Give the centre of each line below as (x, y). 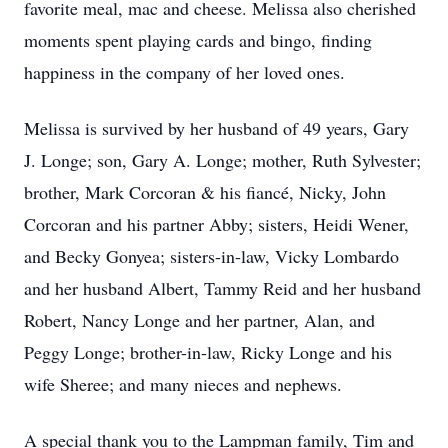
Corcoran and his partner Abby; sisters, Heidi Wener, (216, 224)
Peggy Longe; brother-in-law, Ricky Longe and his (208, 352)
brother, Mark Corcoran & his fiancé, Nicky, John (205, 192)
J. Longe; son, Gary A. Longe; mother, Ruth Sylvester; (222, 160)
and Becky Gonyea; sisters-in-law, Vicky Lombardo (211, 256)
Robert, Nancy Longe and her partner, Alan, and (199, 320)
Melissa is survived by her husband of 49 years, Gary (216, 128)
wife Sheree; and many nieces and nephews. (183, 384)
